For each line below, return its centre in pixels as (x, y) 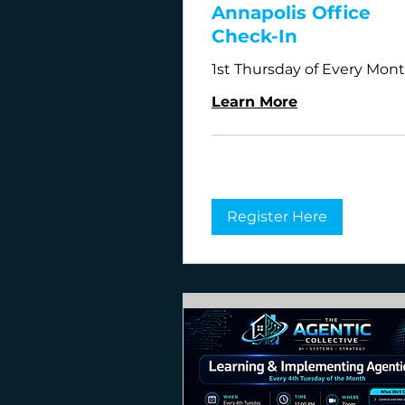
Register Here (277, 216)
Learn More (254, 101)
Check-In (254, 36)
